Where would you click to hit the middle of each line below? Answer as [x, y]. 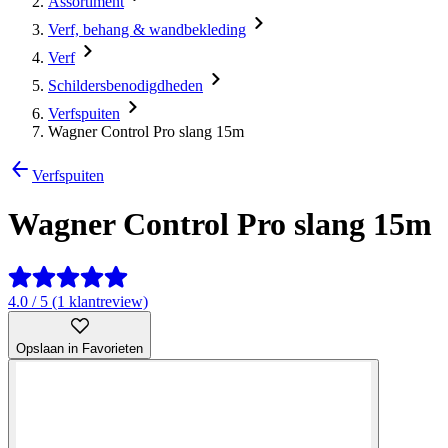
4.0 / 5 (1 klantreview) [78, 301]
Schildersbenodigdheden [125, 85]
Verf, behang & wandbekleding [147, 29]
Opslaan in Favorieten [79, 348]
